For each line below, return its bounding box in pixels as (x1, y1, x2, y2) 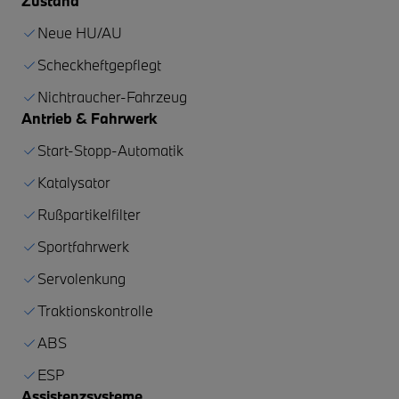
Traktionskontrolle (37, 300, 153, 320)
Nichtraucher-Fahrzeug (37, 86, 187, 106)
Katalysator (37, 172, 110, 191)
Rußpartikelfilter (37, 204, 141, 224)
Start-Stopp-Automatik (37, 140, 183, 159)
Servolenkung (37, 268, 126, 288)
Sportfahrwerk (37, 236, 129, 256)
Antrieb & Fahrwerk (21, 108, 157, 127)
